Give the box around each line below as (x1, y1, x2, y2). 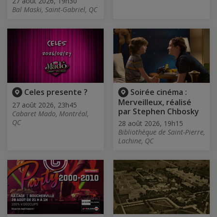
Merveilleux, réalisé (118, 96, 191, 108)
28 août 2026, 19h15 (118, 118, 183, 128)
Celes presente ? (24, 86, 88, 97)
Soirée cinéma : (130, 86, 187, 97)
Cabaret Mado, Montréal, (12, 108, 89, 118)
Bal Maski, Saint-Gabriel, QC (12, 4, 97, 14)
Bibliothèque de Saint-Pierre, (118, 127, 205, 137)
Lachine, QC (118, 136, 154, 145)
